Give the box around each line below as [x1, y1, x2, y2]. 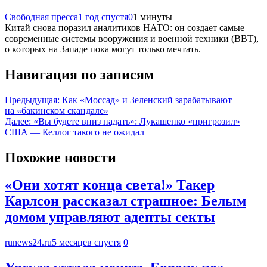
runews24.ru [5, 237, 52, 248]
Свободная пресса [5, 11, 78, 22]
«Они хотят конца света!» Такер [5, 177, 215, 193]
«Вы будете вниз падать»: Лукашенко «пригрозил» [33, 116, 240, 126]
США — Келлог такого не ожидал [5, 126, 144, 137]
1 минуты [133, 11, 172, 22]
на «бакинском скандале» [5, 105, 108, 116]
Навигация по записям [5, 66, 154, 82]
